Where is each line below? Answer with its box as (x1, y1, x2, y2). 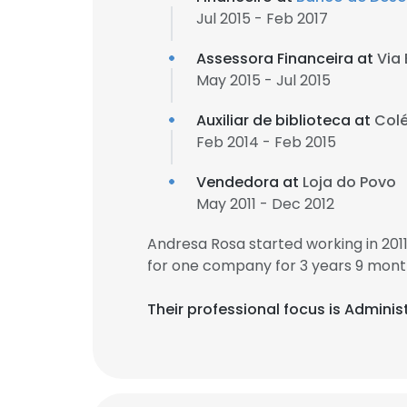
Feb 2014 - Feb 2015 (196, 132, 336, 153)
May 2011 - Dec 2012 (196, 194, 334, 214)
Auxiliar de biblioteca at (196, 110, 374, 131)
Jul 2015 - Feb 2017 (196, 8, 328, 29)
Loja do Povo (303, 172, 396, 193)
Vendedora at (196, 172, 303, 193)
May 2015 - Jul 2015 (196, 70, 331, 91)
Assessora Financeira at (196, 48, 377, 69)
